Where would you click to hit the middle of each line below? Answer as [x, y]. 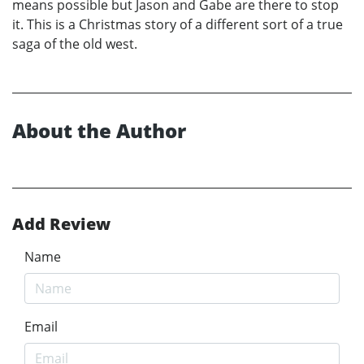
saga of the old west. [75, 43]
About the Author [99, 130]
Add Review [61, 223]
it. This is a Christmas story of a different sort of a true [178, 24]
